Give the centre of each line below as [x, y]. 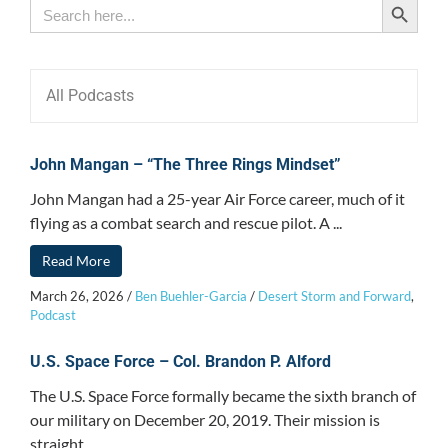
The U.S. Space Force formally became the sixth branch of [223, 395]
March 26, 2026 [77, 296]
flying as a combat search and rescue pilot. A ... [186, 222]
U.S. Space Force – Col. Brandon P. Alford [180, 361]
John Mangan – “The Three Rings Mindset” [185, 164]
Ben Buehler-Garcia [191, 296]
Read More [76, 260]
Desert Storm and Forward [334, 296]
